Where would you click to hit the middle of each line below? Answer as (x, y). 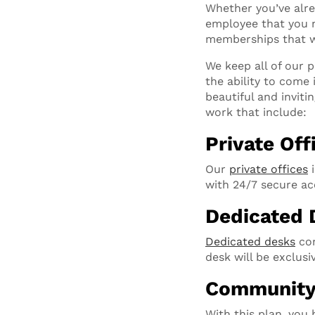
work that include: (256, 112)
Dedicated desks (250, 242)
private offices (269, 169)
